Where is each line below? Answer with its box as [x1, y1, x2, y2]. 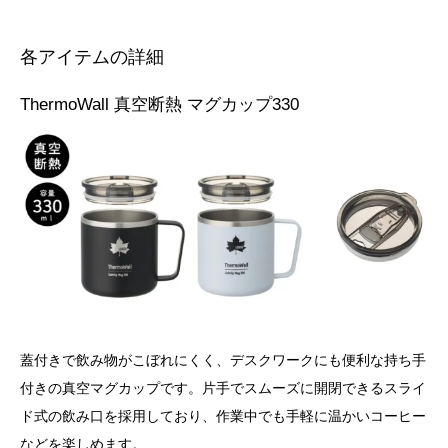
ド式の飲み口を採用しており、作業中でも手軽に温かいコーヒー [20, 407, 426, 424]
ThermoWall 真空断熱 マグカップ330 [20, 94, 299, 114]
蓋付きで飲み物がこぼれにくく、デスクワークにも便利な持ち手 [20, 351, 426, 368]
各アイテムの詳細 [20, 46, 164, 67]
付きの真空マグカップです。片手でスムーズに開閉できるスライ [20, 379, 426, 396]
